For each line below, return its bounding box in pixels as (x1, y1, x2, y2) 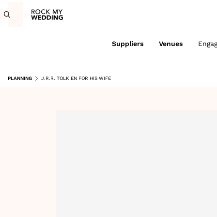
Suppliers (111, 40, 143, 47)
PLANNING (8, 76, 32, 81)
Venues (158, 40, 183, 47)
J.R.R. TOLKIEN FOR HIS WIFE (41, 76, 111, 81)
